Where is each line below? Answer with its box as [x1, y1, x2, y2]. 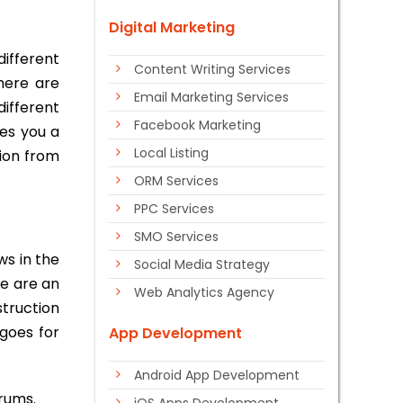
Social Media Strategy [134, 255, 270, 273]
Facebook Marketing [134, 116, 261, 134]
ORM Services [134, 172, 219, 190]
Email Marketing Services [134, 88, 289, 106]
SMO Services [134, 228, 219, 246]
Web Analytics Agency [134, 283, 274, 301]
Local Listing [134, 144, 209, 162]
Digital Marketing [109, 17, 235, 38]
